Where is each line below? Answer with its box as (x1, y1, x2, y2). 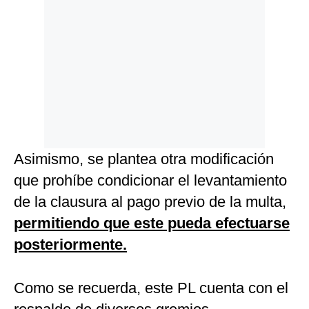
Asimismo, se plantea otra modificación (14, 150, 274, 168)
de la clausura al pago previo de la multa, (14, 193, 286, 211)
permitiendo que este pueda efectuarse (14, 215, 290, 232)
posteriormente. (14, 236, 127, 254)
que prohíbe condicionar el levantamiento (14, 172, 287, 190)
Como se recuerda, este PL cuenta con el (14, 279, 288, 297)
